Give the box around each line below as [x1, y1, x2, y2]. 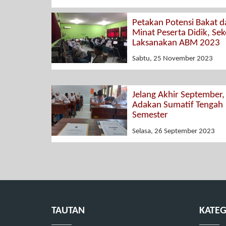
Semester [132, 110, 168, 121]
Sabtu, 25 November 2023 [132, 55, 213, 63]
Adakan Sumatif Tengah [132, 100, 223, 110]
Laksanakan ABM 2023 [132, 38, 220, 48]
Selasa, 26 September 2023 [132, 127, 215, 135]
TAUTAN [51, 205, 85, 216]
